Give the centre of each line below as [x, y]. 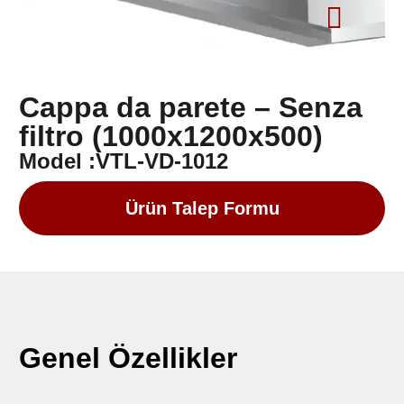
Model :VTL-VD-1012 [124, 161]
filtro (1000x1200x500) [171, 137]
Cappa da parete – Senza [191, 108]
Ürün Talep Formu [202, 209]
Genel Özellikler [129, 358]
